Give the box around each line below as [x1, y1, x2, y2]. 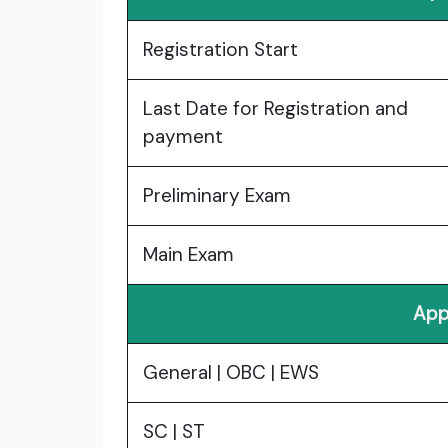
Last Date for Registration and [143, 95, 408, 121]
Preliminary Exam [143, 182, 291, 208]
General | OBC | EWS [143, 359, 319, 385]
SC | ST [143, 418, 205, 444]
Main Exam [143, 241, 234, 267]
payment [143, 123, 223, 149]
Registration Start [143, 36, 298, 62]
